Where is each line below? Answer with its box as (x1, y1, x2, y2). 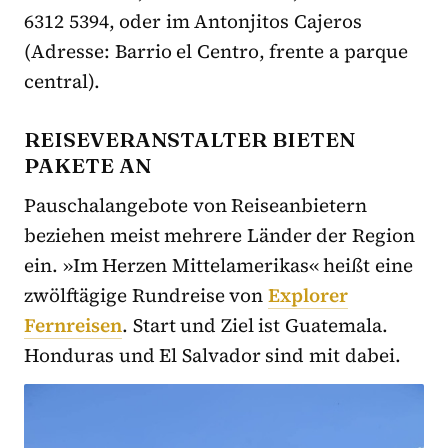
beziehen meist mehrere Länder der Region (24, 221, 416, 248)
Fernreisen (24, 311, 122, 338)
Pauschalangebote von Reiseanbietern (24, 191, 368, 218)
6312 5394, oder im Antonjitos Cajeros (24, 7, 363, 34)
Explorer (267, 281, 348, 308)
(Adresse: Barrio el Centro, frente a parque (24, 37, 408, 64)
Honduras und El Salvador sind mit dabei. (24, 341, 401, 368)
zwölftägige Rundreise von (24, 281, 268, 308)
